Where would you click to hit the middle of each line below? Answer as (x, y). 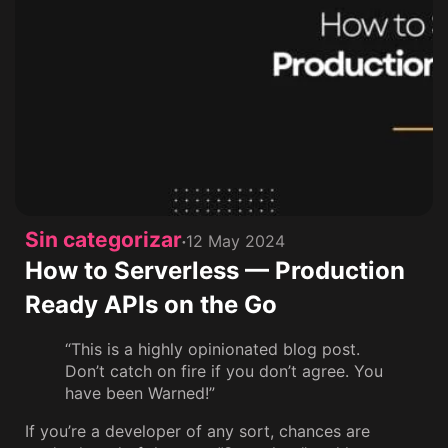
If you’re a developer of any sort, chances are (197, 431)
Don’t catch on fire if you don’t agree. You (224, 371)
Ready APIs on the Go (151, 304)
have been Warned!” (140, 393)
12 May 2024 (235, 241)
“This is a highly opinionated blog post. (212, 349)
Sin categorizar (103, 239)
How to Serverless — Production (215, 270)
